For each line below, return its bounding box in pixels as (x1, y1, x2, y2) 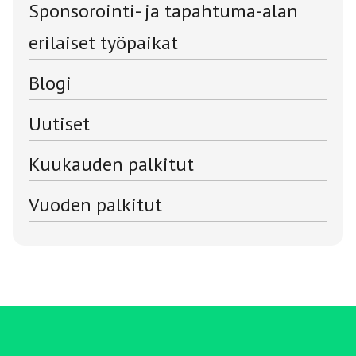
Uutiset (29, 110, 90, 136)
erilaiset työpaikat (29, 29, 178, 55)
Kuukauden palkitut (29, 151, 194, 176)
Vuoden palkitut (29, 192, 162, 217)
